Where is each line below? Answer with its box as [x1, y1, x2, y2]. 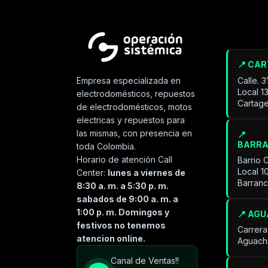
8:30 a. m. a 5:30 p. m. [77, 181, 169, 191]
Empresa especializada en [77, 75, 181, 86]
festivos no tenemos [77, 220, 166, 231]
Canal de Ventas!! [111, 255, 179, 266]
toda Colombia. [77, 141, 136, 152]
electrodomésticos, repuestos [77, 89, 196, 99]
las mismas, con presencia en [77, 128, 193, 139]
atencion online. [77, 233, 146, 244]
